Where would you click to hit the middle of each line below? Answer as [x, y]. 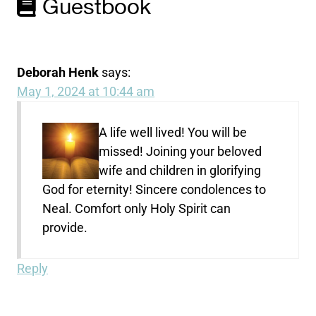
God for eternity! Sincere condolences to [154, 190]
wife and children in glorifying [180, 171]
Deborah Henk [58, 73]
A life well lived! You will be [173, 133]
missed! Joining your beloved [181, 152]
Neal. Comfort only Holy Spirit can [137, 209]
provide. [65, 228]
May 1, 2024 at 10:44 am [86, 92]
